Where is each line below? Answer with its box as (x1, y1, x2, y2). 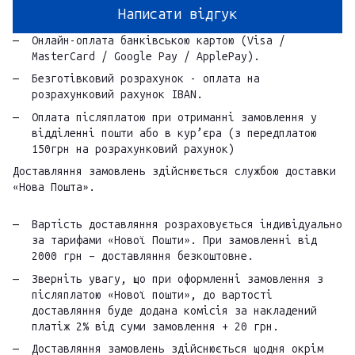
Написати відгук (118, 5, 237, 23)
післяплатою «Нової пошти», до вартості (32, 288, 273, 302)
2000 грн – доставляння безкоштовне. (32, 250, 254, 264)
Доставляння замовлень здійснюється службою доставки (13, 165, 336, 179)
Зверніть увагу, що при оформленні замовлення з (32, 272, 323, 286)
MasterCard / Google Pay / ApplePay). (32, 50, 260, 63)
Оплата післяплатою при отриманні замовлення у (32, 110, 317, 124)
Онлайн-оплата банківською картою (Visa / (32, 34, 285, 48)
